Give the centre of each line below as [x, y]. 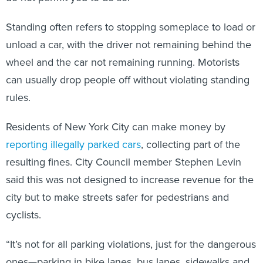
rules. [18, 97]
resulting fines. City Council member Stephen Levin [124, 162]
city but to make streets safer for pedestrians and [117, 197]
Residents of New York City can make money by [116, 127]
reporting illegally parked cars [73, 144]
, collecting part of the [190, 144]
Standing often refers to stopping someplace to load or [131, 27]
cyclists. [25, 215]
